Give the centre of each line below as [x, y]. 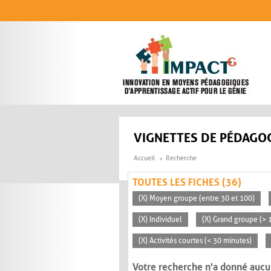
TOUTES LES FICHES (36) [187, 183]
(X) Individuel [160, 220]
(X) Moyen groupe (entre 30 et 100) [197, 199]
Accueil [144, 158]
